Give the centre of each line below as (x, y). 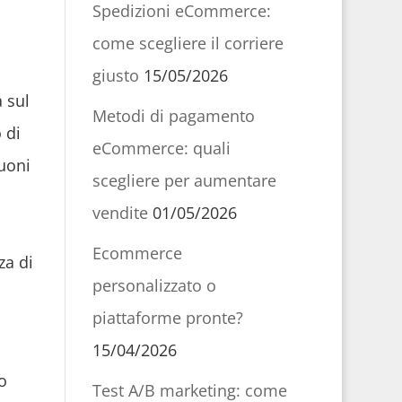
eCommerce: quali (161, 148)
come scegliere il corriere (188, 43)
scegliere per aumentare (184, 180)
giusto (115, 75)
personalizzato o (154, 285)
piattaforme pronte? (167, 318)
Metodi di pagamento (173, 116)
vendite (120, 213)
